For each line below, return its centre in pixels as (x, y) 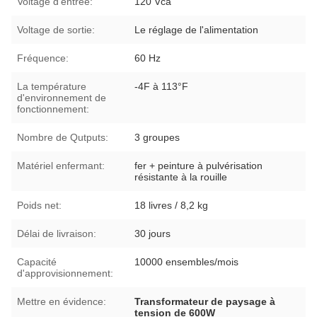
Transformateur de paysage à (205, 301)
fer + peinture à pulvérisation (199, 165)
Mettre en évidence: (62, 301)
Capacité (37, 261)
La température (52, 86)
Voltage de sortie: (56, 29)
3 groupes (157, 137)
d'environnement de (62, 97)
